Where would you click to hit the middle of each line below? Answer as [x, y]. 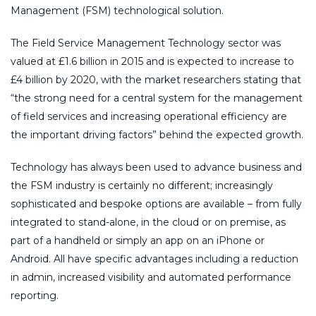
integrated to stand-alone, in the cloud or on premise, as [148, 222]
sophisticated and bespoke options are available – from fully [156, 203]
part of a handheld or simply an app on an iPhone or [138, 240]
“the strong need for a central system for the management [157, 98]
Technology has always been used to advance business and [156, 167]
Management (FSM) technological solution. [117, 10]
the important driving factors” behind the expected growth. [157, 134]
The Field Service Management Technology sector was [146, 43]
